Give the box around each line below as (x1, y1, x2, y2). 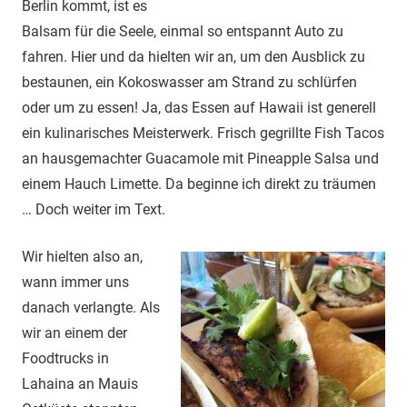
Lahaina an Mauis (22, 375, 138, 393)
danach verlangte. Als (22, 299, 160, 317)
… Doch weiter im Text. (22, 201, 165, 219)
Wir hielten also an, (22, 248, 143, 266)
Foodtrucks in (22, 350, 109, 368)
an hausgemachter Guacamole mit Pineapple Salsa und (22, 150, 379, 168)
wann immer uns (22, 273, 129, 292)
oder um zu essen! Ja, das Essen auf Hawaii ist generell (22, 99, 376, 117)
